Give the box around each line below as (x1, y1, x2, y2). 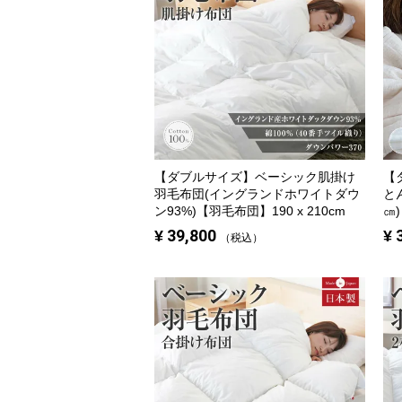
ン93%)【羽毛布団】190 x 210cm (154, 205, 345, 218)
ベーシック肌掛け (255, 170, 355, 184)
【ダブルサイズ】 (154, 170, 255, 184)
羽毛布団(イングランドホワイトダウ (154, 188, 360, 201)
